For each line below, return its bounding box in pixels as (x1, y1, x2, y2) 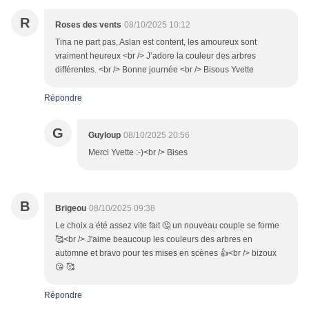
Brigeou (55, 203, 86, 214)
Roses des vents (55, 20, 121, 30)
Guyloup (88, 130, 121, 141)
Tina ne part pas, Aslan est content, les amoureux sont (55, 37, 257, 48)
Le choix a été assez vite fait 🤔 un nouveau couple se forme (55, 221, 279, 231)
